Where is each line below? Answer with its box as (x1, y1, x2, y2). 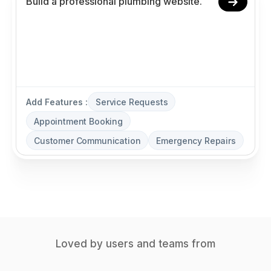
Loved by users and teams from (56, 238, 215, 250)
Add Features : (26, 96, 88, 107)
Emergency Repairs (156, 135, 236, 146)
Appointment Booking (34, 116, 123, 126)
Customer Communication (34, 135, 141, 146)
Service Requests (96, 96, 168, 107)
